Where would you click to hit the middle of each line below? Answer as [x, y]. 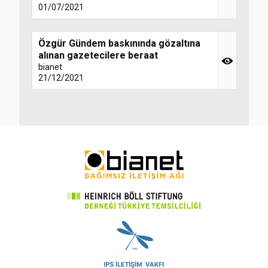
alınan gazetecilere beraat [98, 55]
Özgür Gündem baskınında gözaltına [119, 43]
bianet [50, 67]
